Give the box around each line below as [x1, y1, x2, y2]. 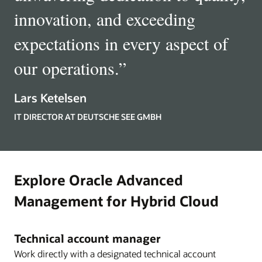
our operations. [14, 56, 119, 80]
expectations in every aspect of [14, 31, 228, 55]
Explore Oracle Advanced [14, 170, 183, 189]
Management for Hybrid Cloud [14, 191, 219, 210]
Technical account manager [14, 230, 161, 246]
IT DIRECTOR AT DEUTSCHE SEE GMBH [14, 111, 161, 122]
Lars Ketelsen [14, 89, 87, 105]
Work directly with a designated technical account [14, 247, 216, 260]
